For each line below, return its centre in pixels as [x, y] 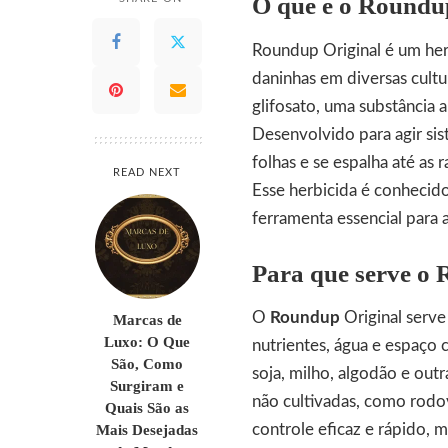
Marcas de [147, 320]
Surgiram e [147, 386]
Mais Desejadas [147, 430]
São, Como [147, 364]
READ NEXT [147, 173]
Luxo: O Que [147, 342]
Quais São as [147, 408]
